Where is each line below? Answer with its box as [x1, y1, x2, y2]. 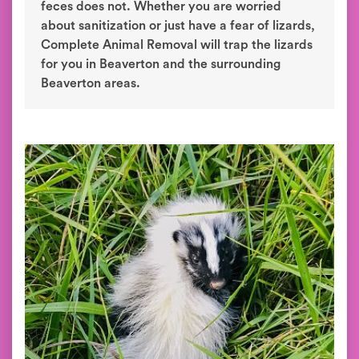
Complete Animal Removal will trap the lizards [41, 38, 313, 51]
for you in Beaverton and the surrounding [41, 58, 280, 71]
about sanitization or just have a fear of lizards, [41, 19, 315, 32]
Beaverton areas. [41, 77, 140, 90]
